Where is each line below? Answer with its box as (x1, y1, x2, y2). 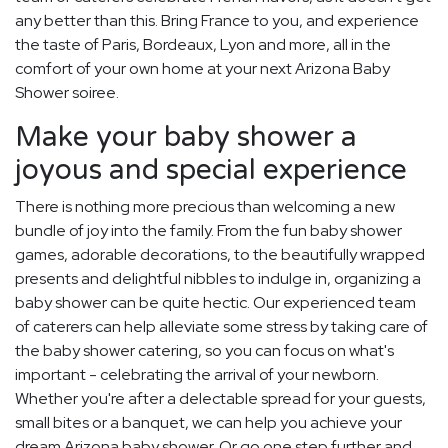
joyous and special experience (15, 153, 407, 188)
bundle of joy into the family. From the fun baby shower (15, 220, 402, 242)
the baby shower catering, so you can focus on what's (15, 340, 394, 362)
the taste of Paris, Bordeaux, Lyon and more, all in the (15, 34, 391, 56)
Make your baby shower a (15, 120, 357, 155)
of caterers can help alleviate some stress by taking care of (15, 316, 428, 338)
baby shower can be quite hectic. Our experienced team (15, 292, 416, 314)
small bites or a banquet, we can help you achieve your (15, 412, 402, 434)
